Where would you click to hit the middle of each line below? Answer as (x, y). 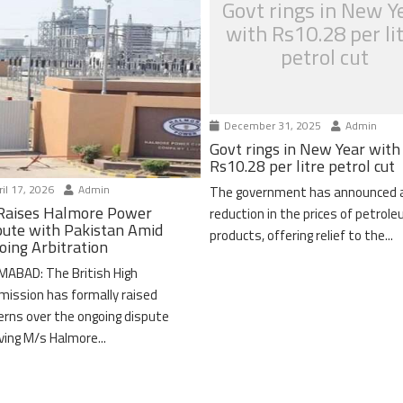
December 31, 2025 (272, 125)
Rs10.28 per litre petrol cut (303, 166)
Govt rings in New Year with (305, 148)
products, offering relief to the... (302, 235)
